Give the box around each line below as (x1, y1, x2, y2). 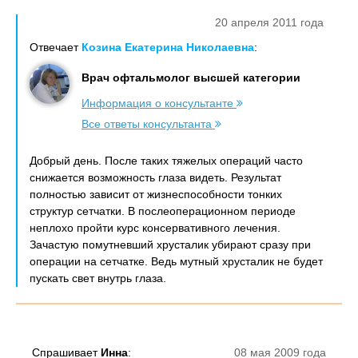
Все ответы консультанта (82, 117, 215, 130)
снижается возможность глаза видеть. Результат (30, 171, 281, 184)
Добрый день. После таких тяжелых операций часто (30, 154, 303, 167)
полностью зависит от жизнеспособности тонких (30, 188, 282, 201)
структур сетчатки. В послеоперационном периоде (30, 205, 296, 217)
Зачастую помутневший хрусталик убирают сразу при (30, 238, 311, 251)
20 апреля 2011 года (215, 16, 324, 29)
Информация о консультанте (82, 97, 237, 109)
